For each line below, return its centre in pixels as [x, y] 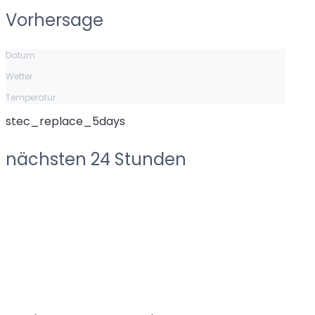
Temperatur [31, 97]
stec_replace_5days [65, 121]
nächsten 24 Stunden [96, 159]
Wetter [19, 76]
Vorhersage [54, 20]
